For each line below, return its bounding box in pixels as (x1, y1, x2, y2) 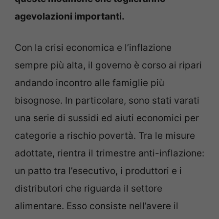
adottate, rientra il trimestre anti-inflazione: (15, 148, 204, 159)
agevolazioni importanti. (15, 10, 125, 22)
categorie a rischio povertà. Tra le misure (15, 130, 195, 141)
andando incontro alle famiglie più (15, 77, 164, 88)
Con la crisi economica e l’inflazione (15, 42, 172, 53)
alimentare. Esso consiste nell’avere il (15, 200, 178, 212)
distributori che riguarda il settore (15, 183, 162, 194)
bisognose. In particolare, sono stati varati (15, 95, 199, 106)
